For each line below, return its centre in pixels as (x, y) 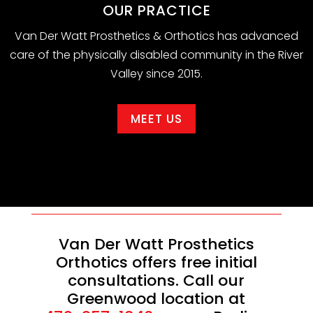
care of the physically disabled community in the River (156, 55)
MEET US (156, 119)
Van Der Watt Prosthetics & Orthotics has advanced (156, 36)
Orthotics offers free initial (156, 263)
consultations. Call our (156, 281)
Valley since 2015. (156, 74)
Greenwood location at (156, 299)
